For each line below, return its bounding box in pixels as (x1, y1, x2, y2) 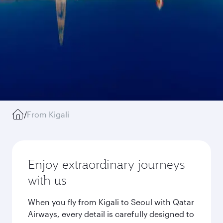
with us (28, 172, 66, 188)
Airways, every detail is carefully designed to (28, 209, 194, 219)
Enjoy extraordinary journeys (28, 156, 185, 172)
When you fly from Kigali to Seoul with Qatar (28, 197, 194, 207)
